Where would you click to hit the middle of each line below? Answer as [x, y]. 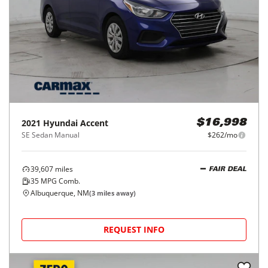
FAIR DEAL [228, 169]
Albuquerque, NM [60, 193]
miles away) [115, 193]
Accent [94, 123]
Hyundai [60, 123]
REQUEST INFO [134, 229]
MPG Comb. [60, 181]
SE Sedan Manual [51, 135]
